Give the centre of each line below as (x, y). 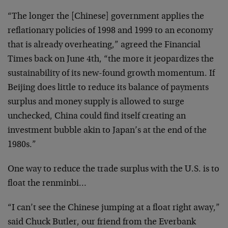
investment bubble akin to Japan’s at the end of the (107, 131)
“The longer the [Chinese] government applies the (106, 17)
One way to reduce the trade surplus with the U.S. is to (113, 169)
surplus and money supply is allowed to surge (96, 102)
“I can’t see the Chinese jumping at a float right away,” (114, 208)
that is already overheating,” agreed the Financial (104, 45)
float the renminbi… (47, 184)
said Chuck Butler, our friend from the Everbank (102, 222)
